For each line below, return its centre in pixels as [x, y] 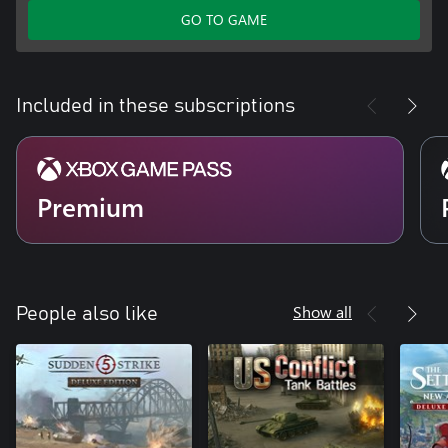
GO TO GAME [224, 19]
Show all [322, 311]
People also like [87, 313]
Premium [90, 206]
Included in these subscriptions [155, 105]
